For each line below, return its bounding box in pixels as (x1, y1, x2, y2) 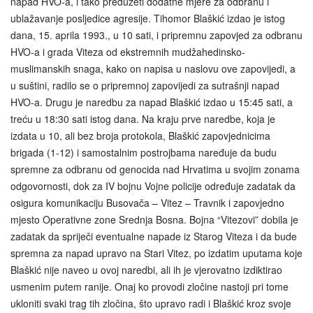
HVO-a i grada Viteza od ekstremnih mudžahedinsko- (10, 44, 245, 59)
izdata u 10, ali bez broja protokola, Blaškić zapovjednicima (10, 128, 270, 143)
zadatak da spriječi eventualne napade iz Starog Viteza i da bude (10, 228, 297, 243)
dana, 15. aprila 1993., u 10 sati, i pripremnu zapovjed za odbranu (10, 27, 303, 42)
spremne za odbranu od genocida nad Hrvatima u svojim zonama (10, 161, 300, 176)
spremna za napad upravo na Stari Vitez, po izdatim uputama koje (10, 245, 303, 260)
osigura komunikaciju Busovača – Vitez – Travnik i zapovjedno (10, 195, 284, 210)
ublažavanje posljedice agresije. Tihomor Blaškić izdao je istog (10, 10, 285, 25)
